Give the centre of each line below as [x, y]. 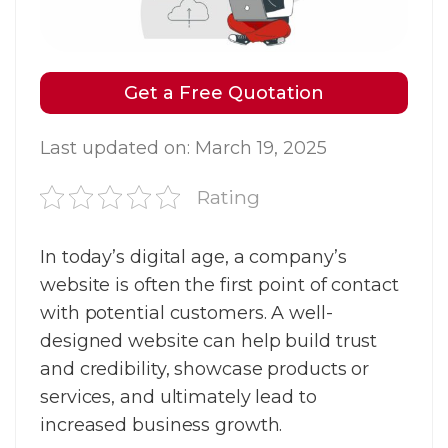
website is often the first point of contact [219, 285]
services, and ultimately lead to [178, 397]
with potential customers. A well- [186, 313]
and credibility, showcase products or [205, 369]
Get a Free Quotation [224, 93]
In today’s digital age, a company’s [193, 257]
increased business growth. [161, 425]
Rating [228, 197]
